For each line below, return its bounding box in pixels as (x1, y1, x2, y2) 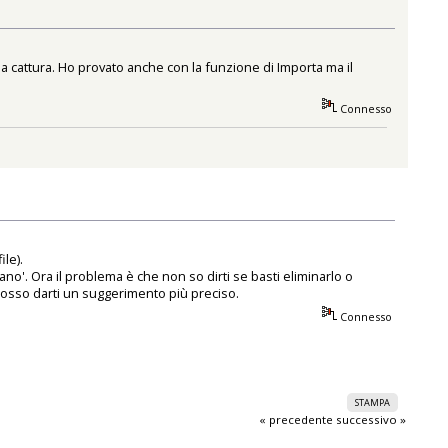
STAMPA (355, 395, 391, 409)
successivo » (335, 411, 406, 427)
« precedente (258, 411, 333, 427)
